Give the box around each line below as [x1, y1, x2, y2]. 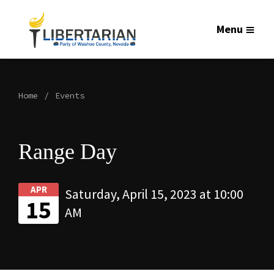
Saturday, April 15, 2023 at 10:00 [65, 185, 243, 202]
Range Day [18, 139, 117, 164]
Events [55, 90, 84, 101]
